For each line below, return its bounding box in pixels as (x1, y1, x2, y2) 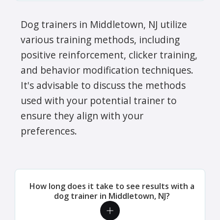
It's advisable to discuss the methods (21, 78, 186, 92)
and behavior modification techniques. (21, 63, 193, 77)
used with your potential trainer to (21, 93, 177, 107)
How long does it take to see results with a (29, 180, 194, 192)
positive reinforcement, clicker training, (21, 48, 197, 61)
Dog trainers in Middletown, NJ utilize (21, 17, 187, 31)
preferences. (21, 124, 77, 137)
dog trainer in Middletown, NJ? (54, 190, 170, 201)
